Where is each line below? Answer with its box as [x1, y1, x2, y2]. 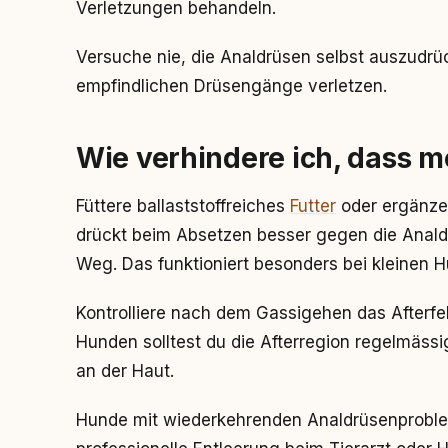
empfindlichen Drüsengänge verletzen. [76, 76, 387, 96]
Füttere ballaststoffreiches [76, 196, 290, 216]
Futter [290, 196, 336, 216]
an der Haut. [76, 361, 174, 381]
